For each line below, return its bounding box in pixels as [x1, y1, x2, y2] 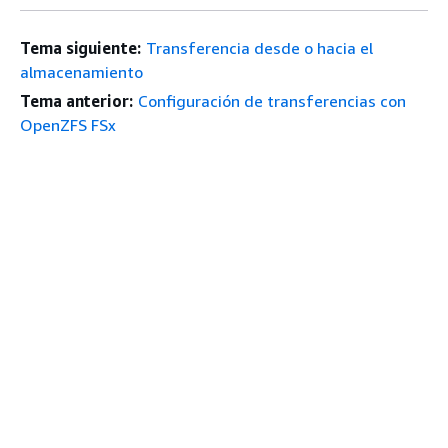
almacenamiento [20, 61, 143, 82]
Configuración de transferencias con [137, 90, 406, 111]
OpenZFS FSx [20, 114, 116, 135]
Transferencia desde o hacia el [145, 37, 373, 58]
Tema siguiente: [20, 37, 141, 58]
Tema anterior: [20, 90, 133, 111]
